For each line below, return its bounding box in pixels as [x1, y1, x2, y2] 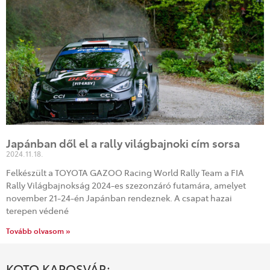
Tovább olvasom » [6, 225, 71, 236]
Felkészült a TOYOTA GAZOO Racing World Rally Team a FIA [6, 166, 244, 178]
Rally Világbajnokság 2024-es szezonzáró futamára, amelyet [6, 179, 246, 191]
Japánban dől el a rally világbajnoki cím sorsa [6, 136, 240, 151]
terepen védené [6, 204, 69, 216]
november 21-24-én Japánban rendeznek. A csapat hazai [6, 192, 232, 204]
